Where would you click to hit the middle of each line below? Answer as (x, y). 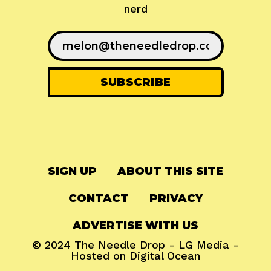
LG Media (204, 244)
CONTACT (99, 198)
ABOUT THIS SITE (170, 171)
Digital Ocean (165, 255)
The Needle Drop (120, 244)
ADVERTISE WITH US (135, 225)
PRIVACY (176, 198)
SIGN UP (72, 171)
